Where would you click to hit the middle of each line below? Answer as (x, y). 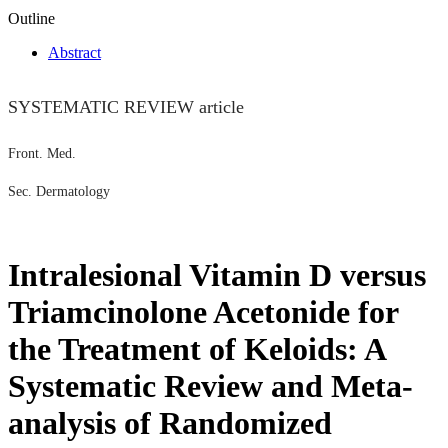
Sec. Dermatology (59, 191)
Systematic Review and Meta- (210, 386)
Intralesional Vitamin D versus (217, 275)
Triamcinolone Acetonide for (203, 312)
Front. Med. (42, 153)
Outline (31, 18)
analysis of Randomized (170, 423)
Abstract (74, 52)
